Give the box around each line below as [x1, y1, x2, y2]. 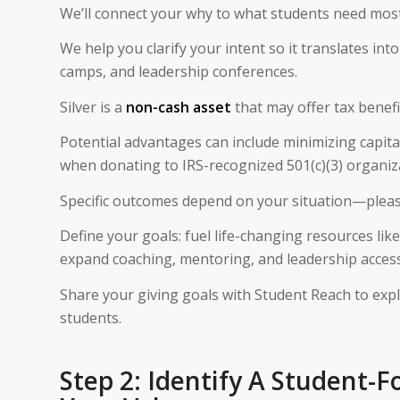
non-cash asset [126, 96, 231, 117]
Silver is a [60, 96, 126, 117]
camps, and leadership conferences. [60, 62, 297, 82]
